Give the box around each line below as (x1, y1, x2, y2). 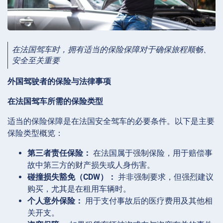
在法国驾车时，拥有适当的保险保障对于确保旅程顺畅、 (12, 45, 211, 55)
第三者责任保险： (27, 148, 91, 158)
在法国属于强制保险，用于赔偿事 (91, 148, 213, 158)
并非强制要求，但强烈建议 (116, 172, 214, 182)
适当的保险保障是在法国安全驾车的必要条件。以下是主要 (7, 116, 215, 126)
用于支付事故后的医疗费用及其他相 (83, 196, 213, 206)
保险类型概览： (7, 128, 63, 138)
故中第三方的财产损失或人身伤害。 (27, 160, 155, 170)
